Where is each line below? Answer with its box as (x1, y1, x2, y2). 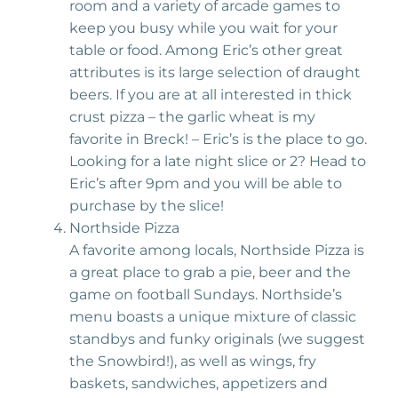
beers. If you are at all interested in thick (69, 86, 352, 103)
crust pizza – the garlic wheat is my (69, 108, 315, 125)
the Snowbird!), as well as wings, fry (69, 353, 316, 370)
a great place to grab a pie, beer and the (69, 264, 351, 281)
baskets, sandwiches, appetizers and (69, 375, 328, 392)
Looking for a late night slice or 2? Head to (69, 153, 366, 170)
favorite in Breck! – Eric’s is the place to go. (69, 131, 367, 147)
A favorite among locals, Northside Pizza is (69, 242, 364, 259)
